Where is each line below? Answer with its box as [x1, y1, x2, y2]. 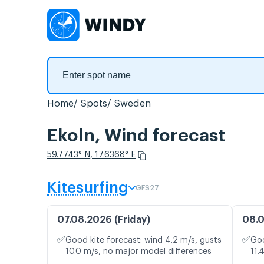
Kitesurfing [47, 180, 128, 196]
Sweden [114, 99, 151, 108]
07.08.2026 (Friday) [57, 215, 150, 225]
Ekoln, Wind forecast [47, 127, 225, 145]
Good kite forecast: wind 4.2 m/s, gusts [65, 236, 222, 245]
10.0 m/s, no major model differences [65, 247, 212, 256]
